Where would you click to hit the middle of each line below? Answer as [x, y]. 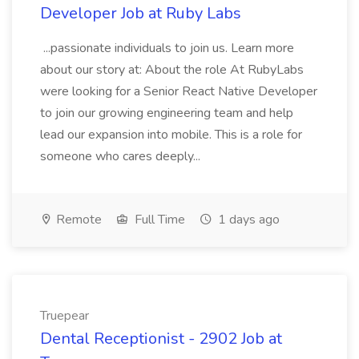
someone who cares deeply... [122, 156]
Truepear [65, 316]
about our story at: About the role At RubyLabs [172, 70]
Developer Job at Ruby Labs [141, 13]
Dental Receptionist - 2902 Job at [161, 339]
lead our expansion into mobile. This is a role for [171, 135]
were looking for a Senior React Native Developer [179, 91]
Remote [77, 220]
